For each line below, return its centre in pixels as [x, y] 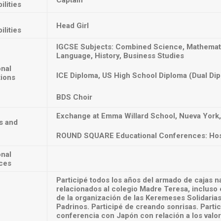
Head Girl [73, 26]
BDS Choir [74, 97]
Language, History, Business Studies [120, 56]
